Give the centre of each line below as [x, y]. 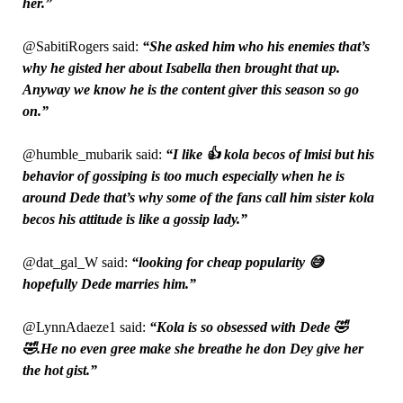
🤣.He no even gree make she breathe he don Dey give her [193, 349]
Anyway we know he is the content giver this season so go [190, 90]
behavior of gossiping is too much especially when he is [183, 176]
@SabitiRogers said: [82, 47]
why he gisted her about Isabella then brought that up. [181, 68]
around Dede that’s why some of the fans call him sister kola [198, 198]
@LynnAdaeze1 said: [84, 327]
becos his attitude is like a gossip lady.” [134, 219]
